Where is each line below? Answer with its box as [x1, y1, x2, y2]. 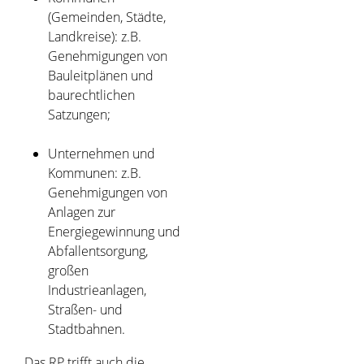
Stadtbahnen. [47, 320, 125, 339]
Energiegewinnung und [47, 223, 180, 241]
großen [47, 262, 89, 280]
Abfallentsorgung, [47, 242, 148, 261]
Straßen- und [47, 301, 123, 319]
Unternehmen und [47, 145, 155, 163]
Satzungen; [47, 106, 110, 124]
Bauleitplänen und [47, 67, 154, 85]
